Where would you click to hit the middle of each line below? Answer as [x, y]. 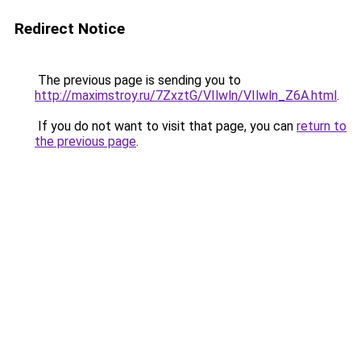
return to [322, 126]
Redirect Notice [70, 29]
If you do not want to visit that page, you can [166, 126]
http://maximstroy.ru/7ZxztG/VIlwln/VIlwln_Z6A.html [186, 95]
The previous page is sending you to [138, 80]
